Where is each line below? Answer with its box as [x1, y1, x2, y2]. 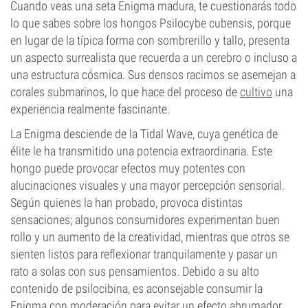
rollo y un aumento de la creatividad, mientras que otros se [10, 230, 289, 244]
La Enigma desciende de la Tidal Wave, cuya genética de [10, 126, 278, 141]
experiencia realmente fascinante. [10, 102, 170, 116]
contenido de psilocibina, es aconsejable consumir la [10, 281, 263, 296]
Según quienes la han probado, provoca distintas [10, 195, 243, 210]
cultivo [240, 85, 272, 99]
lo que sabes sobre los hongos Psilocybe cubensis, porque [10, 16, 291, 30]
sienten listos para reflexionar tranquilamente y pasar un [10, 247, 278, 261]
